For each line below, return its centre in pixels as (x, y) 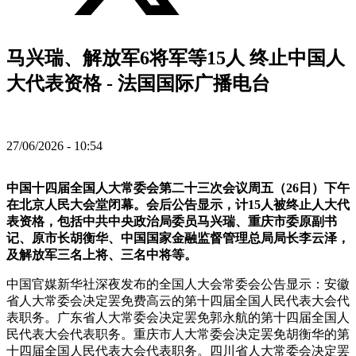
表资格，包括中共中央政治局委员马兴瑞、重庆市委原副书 (172, 221)
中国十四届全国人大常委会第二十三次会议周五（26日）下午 (178, 188)
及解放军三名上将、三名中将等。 (102, 255)
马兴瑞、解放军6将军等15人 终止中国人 (176, 58)
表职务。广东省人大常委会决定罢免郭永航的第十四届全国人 (178, 317)
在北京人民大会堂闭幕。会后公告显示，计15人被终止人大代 (178, 205)
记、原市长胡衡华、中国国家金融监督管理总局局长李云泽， (178, 238)
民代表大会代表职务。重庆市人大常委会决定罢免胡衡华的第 (178, 334)
